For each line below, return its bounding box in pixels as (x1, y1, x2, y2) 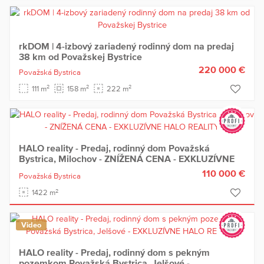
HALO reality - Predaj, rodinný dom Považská (19, 142, 210, 153)
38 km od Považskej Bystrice (19, 51, 142, 62)
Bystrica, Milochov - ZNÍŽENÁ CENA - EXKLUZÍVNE (19, 153, 235, 164)
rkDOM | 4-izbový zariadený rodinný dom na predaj (19, 40, 234, 51)
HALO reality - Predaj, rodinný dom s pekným (19, 247, 210, 258)
